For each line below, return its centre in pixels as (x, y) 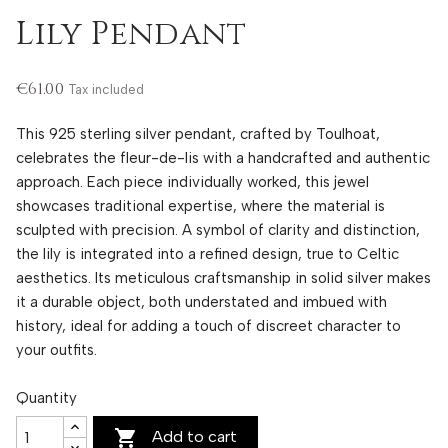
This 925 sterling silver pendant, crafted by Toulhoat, (198, 133)
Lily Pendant (131, 35)
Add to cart (195, 436)
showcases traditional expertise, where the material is (200, 205)
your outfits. (56, 349)
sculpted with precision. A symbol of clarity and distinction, (218, 229)
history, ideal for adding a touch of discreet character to (208, 325)
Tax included (105, 89)
